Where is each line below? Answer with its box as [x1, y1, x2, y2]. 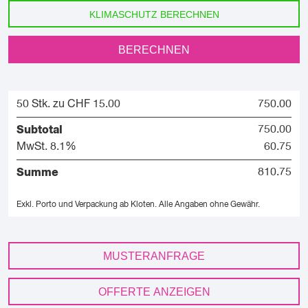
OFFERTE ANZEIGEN [98, 285, 210, 298]
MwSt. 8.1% [16, 141, 76, 153]
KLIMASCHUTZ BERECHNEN [89, 8, 219, 20]
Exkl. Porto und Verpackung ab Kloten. [16, 200, 157, 209]
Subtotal [16, 124, 63, 135]
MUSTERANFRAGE [103, 250, 205, 262]
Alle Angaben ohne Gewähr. [159, 200, 260, 209]
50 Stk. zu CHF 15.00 [16, 98, 120, 110]
